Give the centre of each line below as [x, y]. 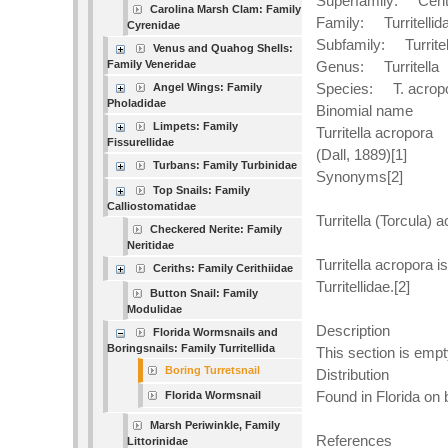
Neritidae [151, 245]
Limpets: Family [196, 126]
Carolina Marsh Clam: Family [226, 9]
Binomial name [364, 110]
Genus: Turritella [377, 66]
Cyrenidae [154, 25]
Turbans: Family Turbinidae [225, 165]
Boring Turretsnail [213, 370]
